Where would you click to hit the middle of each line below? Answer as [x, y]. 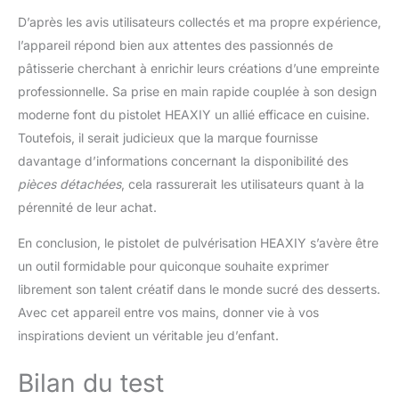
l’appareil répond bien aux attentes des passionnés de [175, 45]
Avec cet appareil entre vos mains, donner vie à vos [168, 313]
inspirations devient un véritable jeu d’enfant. [148, 336]
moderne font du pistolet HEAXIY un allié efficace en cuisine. [194, 115]
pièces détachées [69, 184]
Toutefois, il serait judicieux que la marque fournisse [168, 138]
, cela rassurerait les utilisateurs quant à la [243, 184]
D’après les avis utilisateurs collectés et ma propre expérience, [199, 22]
